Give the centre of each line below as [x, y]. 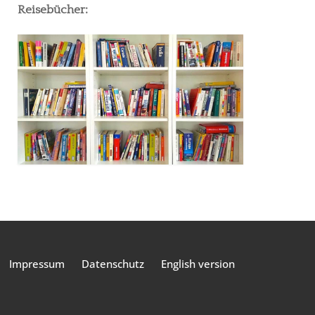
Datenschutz [113, 263]
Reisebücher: [53, 9]
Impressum [37, 263]
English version [198, 263]
